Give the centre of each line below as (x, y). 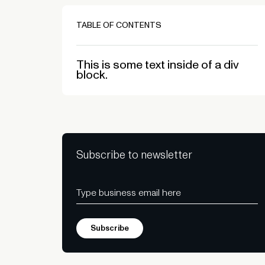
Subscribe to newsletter (134, 155)
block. (92, 75)
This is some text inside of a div (157, 65)
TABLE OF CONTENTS (119, 25)
